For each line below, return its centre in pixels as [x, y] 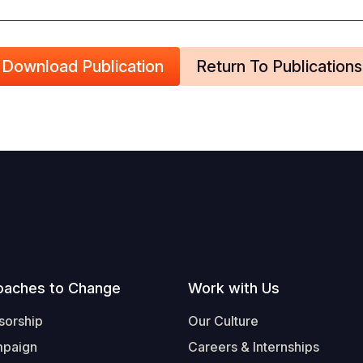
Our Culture [223, 321]
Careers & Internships [254, 347]
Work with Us [234, 288]
